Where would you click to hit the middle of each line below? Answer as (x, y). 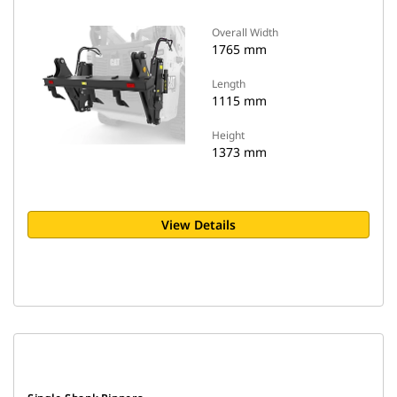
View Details (198, 225)
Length (229, 84)
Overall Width (245, 32)
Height (228, 135)
